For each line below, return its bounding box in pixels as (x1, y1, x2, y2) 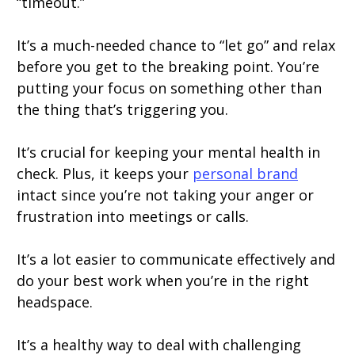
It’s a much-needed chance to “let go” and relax (17, 36, 335, 55)
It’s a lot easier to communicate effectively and (17, 250, 335, 269)
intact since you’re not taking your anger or (17, 185, 314, 204)
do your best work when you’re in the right (17, 271, 309, 290)
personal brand (193, 164, 298, 183)
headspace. (17, 292, 93, 311)
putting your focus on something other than (17, 78, 322, 97)
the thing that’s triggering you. (17, 100, 228, 119)
